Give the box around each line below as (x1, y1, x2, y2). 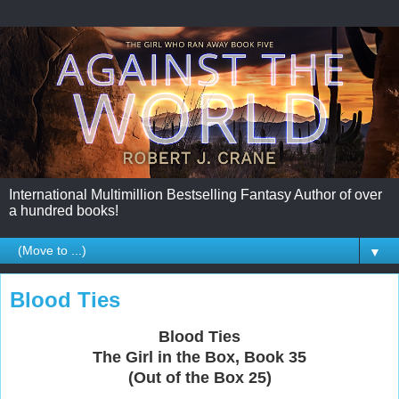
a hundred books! (9, 203, 118, 219)
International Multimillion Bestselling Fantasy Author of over (9, 187, 382, 203)
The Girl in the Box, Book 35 (93, 348, 306, 367)
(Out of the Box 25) (127, 369, 272, 387)
